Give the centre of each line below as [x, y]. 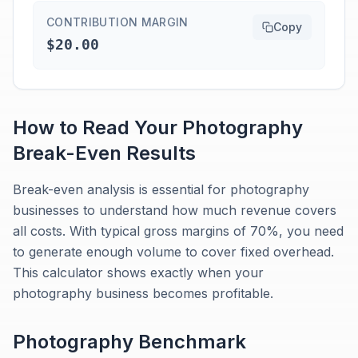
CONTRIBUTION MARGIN [117, 22]
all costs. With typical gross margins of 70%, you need [178, 231]
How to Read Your [97, 127]
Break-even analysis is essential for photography [161, 189]
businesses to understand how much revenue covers [175, 210]
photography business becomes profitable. [143, 293]
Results [159, 153]
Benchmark [190, 342]
